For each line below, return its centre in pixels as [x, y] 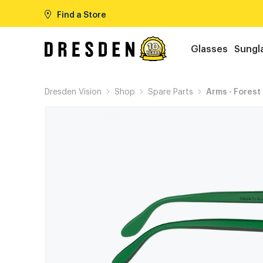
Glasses [209, 48]
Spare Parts [171, 91]
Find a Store [82, 14]
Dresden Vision [73, 91]
